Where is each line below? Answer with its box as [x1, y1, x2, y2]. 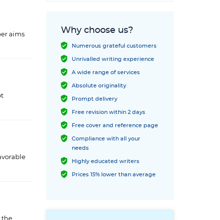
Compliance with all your [72, 136, 140, 141]
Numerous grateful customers [72, 43, 157, 49]
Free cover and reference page [72, 123, 158, 128]
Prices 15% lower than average [72, 172, 156, 177]
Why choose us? [61, 26, 133, 35]
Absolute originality [72, 83, 126, 88]
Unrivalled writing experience [72, 56, 154, 62]
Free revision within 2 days [72, 110, 145, 115]
